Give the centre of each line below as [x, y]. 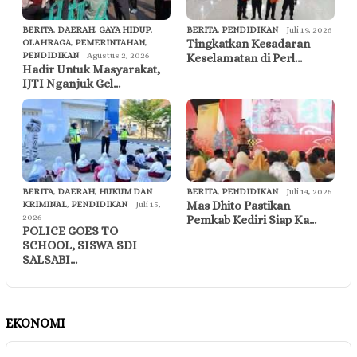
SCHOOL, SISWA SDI [80, 245]
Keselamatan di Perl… [244, 58]
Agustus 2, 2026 [118, 55]
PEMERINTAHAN [110, 42]
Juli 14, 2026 [309, 191]
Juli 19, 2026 [309, 29]
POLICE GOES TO [70, 231]
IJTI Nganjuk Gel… [71, 83]
